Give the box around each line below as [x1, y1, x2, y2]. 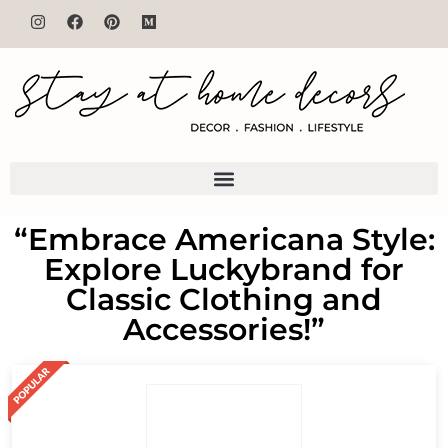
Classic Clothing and [66, 281, 382, 318]
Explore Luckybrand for [44, 251, 404, 288]
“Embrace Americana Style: [13, 221, 435, 258]
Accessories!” [123, 311, 325, 348]
